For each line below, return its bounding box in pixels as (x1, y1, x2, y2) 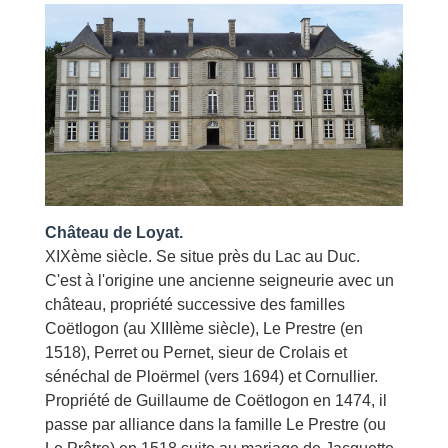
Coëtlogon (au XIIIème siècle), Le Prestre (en (45, 319, 363, 337)
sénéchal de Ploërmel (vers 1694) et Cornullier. (45, 367, 378, 385)
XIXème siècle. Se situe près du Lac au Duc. (45, 247, 360, 265)
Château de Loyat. (45, 223, 183, 241)
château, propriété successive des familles (45, 295, 345, 313)
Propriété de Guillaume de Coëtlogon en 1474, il (45, 391, 387, 409)
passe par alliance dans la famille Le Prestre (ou (45, 415, 386, 433)
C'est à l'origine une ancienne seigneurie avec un (45, 271, 394, 289)
